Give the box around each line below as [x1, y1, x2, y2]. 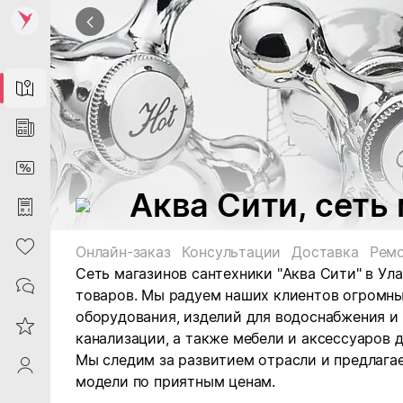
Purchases [16, 198, 34, 216]
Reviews [16, 317, 34, 335]
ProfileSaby [16, 356, 34, 374]
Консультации [181, 243, 282, 261]
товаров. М [76, 286, 155, 304]
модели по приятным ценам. [76, 372, 276, 390]
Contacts [16, 277, 34, 295]
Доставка [291, 243, 359, 261]
